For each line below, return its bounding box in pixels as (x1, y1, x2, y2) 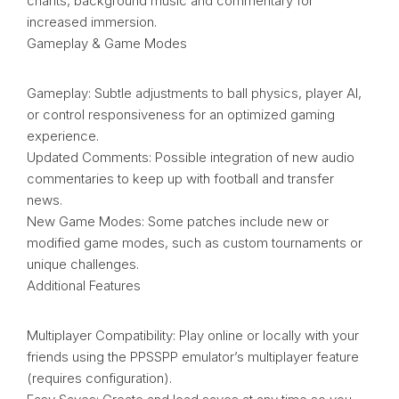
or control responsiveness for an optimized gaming (27, 106, 335, 124)
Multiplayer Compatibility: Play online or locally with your (27, 327, 359, 345)
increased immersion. (27, 13, 157, 31)
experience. (27, 127, 99, 145)
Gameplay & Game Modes (27, 35, 187, 53)
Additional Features (27, 277, 141, 295)
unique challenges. (27, 256, 139, 273)
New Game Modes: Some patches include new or (27, 213, 329, 231)
